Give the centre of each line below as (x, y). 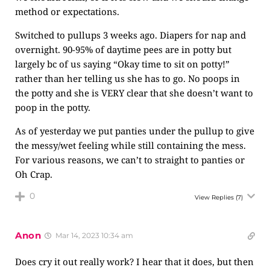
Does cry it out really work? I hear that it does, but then (134, 262)
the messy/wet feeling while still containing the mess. (130, 145)
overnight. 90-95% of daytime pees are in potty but (123, 49)
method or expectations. (67, 11)
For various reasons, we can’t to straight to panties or (130, 160)
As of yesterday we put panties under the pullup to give (135, 131)
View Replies (214, 197)
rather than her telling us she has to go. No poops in (127, 78)
